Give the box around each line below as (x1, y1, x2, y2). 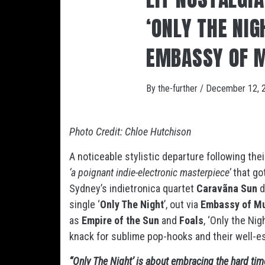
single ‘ (69, 198, 100, 211)
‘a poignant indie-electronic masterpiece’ (69, 166, 231, 179)
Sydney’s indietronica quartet (69, 182, 196, 195)
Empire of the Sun (82, 214, 159, 227)
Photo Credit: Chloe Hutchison (69, 125, 191, 138)
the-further (158, 83, 200, 94)
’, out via (164, 198, 201, 211)
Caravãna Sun (196, 182, 257, 195)
